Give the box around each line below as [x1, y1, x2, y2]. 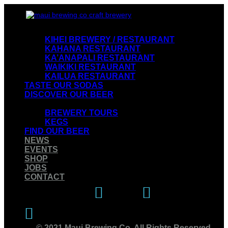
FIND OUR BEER [24, 127, 90, 135]
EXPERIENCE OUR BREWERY [24, 99, 143, 108]
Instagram [103, 191, 142, 199]
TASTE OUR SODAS [24, 81, 103, 90]
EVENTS [24, 145, 58, 154]
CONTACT [24, 173, 65, 181]
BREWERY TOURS [45, 108, 118, 117]
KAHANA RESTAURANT [45, 44, 140, 53]
